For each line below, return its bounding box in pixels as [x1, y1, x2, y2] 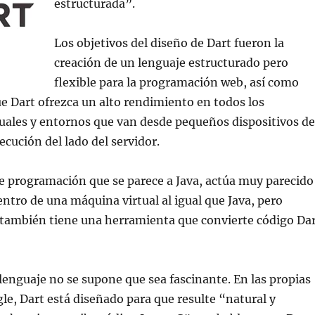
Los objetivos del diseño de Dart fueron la [53, 36, 284, 50]
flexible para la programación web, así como [53, 75, 299, 89]
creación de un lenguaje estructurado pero [53, 56, 288, 70]
